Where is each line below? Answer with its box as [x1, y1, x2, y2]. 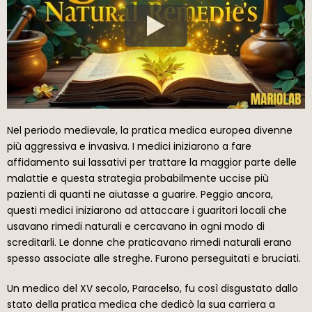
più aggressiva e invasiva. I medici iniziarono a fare [7, 139, 251, 154]
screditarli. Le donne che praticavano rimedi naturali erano [7, 235, 292, 250]
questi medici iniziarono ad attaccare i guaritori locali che [7, 203, 287, 218]
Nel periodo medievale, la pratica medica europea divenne [7, 123, 292, 138]
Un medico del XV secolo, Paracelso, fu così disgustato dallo [7, 281, 298, 296]
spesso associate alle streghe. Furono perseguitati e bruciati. [7, 251, 301, 266]
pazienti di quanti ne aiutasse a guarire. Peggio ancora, [7, 187, 273, 202]
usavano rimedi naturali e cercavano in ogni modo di [7, 219, 265, 234]
